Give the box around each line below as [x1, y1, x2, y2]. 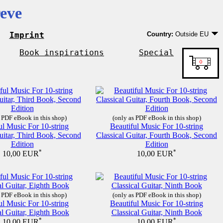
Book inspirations [19, 48, 104, 57]
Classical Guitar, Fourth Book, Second [96, 131, 217, 139]
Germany [156, 37, 182, 44]
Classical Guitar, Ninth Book [111, 208, 202, 217]
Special [139, 48, 174, 57]
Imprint [9, 30, 44, 40]
